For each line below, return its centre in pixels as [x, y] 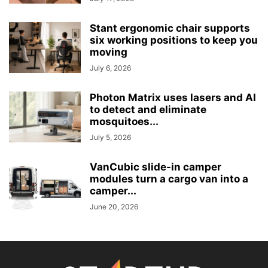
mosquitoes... [124, 122]
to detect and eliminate [148, 110]
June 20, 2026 [114, 207]
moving [109, 52]
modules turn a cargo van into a [169, 179]
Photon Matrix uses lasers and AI [173, 98]
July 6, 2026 [110, 68]
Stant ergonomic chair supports [170, 28]
